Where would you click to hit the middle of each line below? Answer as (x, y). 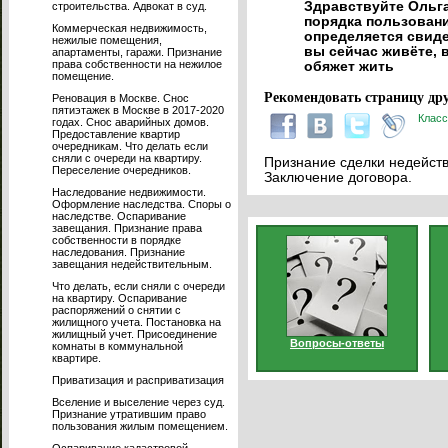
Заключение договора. (337, 178)
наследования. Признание (118, 252)
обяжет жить (348, 67)
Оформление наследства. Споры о (141, 204)
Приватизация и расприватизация (138, 380)
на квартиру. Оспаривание (119, 298)
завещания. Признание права (127, 228)
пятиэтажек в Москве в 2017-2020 (138, 110)
